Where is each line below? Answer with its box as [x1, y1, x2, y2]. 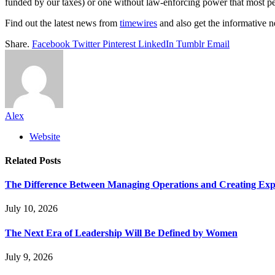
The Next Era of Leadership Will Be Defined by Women [5, 227, 238, 238]
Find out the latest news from [5, 17, 120, 28]
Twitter [72, 38, 100, 49]
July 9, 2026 [5, 251, 53, 262]
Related [5, 155, 39, 166]
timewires [120, 17, 157, 28]
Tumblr [176, 38, 204, 49]
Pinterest [103, 38, 136, 49]
